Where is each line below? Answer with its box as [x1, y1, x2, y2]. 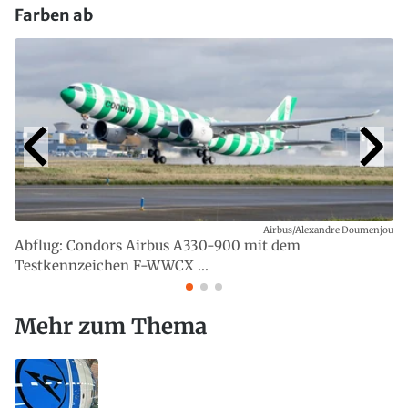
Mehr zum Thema [15, 311, 207, 341]
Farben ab [15, 5, 93, 25]
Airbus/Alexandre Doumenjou [263, 224, 393, 237]
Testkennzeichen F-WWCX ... [15, 257, 209, 275]
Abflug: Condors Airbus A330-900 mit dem [15, 237, 301, 255]
